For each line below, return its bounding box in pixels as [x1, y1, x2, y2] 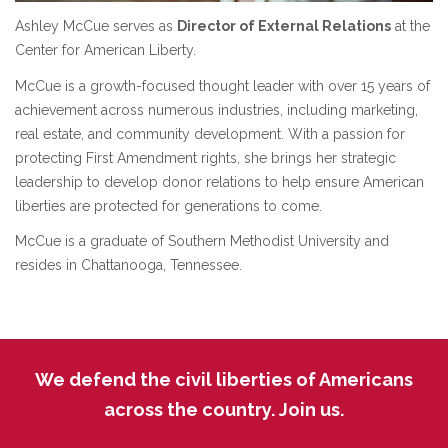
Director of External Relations [177, 18, 391, 35]
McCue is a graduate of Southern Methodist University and [15, 233, 389, 250]
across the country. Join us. [104, 398, 344, 420]
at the [391, 18, 430, 35]
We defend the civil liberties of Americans [35, 368, 413, 390]
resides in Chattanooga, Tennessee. [15, 257, 242, 274]
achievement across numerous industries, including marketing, [15, 101, 418, 118]
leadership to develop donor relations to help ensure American [15, 173, 424, 190]
